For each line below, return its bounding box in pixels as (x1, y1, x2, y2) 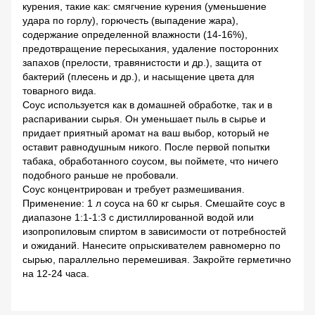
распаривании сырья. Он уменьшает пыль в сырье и (22, 113, 266, 125)
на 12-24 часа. (22, 268, 89, 280)
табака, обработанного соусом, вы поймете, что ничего (22, 155, 278, 167)
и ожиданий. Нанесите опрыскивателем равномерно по (22, 240, 281, 252)
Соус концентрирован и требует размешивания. (22, 184, 245, 195)
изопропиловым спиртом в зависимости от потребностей (22, 226, 286, 238)
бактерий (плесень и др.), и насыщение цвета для (22, 71, 255, 83)
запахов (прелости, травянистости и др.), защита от (22, 57, 262, 69)
